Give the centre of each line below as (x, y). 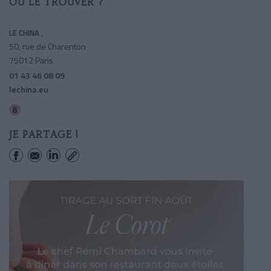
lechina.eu (29, 89)
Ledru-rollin (44, 110)
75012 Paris (31, 60)
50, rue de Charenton (47, 46)
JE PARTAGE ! (44, 134)
